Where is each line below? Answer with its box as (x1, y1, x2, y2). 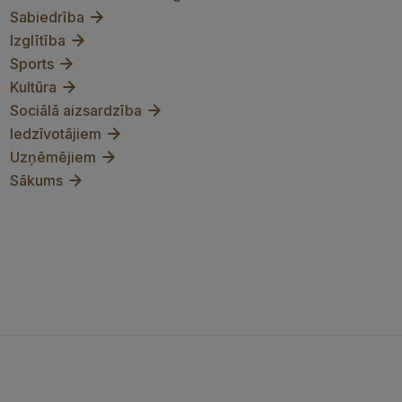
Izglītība (10, 31, 66, 49)
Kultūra (10, 78, 57, 96)
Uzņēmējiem (10, 148, 96, 166)
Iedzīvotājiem (10, 125, 101, 143)
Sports (10, 55, 54, 73)
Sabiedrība (10, 8, 84, 26)
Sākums (10, 171, 63, 189)
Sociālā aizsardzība (10, 101, 142, 119)
